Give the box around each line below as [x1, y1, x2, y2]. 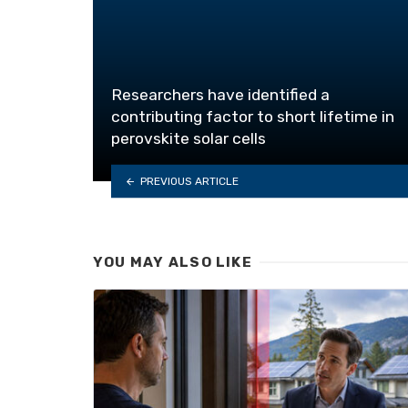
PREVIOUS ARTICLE [139, 174, 239, 188]
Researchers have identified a [111, 86, 330, 105]
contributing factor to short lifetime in [111, 107, 394, 127]
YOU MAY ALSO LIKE [93, 254, 252, 271]
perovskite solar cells [111, 129, 266, 148]
